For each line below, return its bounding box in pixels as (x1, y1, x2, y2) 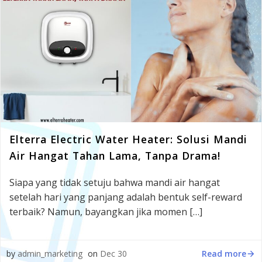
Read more (202, 247, 246, 259)
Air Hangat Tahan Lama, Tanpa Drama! (9, 149, 220, 163)
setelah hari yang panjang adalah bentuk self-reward (9, 191, 242, 204)
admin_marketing (18, 248, 82, 259)
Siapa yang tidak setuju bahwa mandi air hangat (9, 176, 220, 189)
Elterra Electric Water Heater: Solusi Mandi (9, 132, 247, 146)
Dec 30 (100, 248, 127, 259)
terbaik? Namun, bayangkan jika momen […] (9, 205, 202, 218)
